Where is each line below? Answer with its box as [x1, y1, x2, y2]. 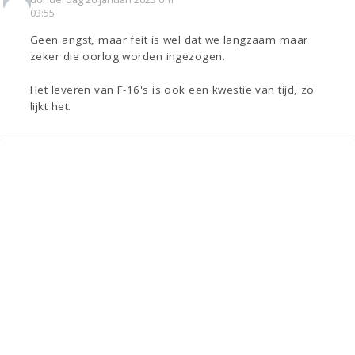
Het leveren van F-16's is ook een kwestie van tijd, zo [30, 82, 315, 97]
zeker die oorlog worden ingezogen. [30, 49, 225, 64]
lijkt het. [30, 99, 71, 114]
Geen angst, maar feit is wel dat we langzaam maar [30, 32, 308, 48]
